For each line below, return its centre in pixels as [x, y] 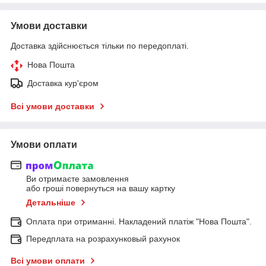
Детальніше [51, 202]
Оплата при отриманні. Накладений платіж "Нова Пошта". [139, 221]
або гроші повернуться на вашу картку [101, 188]
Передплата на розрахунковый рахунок [103, 238]
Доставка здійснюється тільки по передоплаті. [100, 45]
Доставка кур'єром [63, 83]
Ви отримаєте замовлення [77, 178]
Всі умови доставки [53, 106]
